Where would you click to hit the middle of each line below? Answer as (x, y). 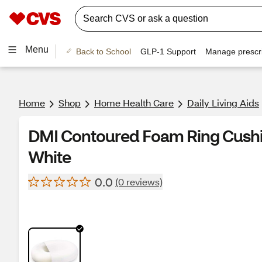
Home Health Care (134, 103)
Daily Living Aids (223, 103)
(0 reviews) (139, 182)
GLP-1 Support (168, 51)
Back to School (103, 51)
